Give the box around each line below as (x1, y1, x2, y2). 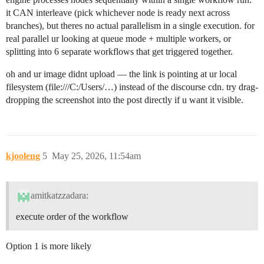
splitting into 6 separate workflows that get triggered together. (6, 47, 233, 57)
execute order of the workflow (16, 211, 128, 222)
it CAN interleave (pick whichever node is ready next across (6, 8, 230, 18)
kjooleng (6, 151, 40, 161)
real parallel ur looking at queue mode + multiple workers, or (6, 34, 231, 44)
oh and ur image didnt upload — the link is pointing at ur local (6, 69, 237, 80)
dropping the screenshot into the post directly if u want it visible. (6, 95, 243, 105)
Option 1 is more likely (6, 240, 91, 251)
